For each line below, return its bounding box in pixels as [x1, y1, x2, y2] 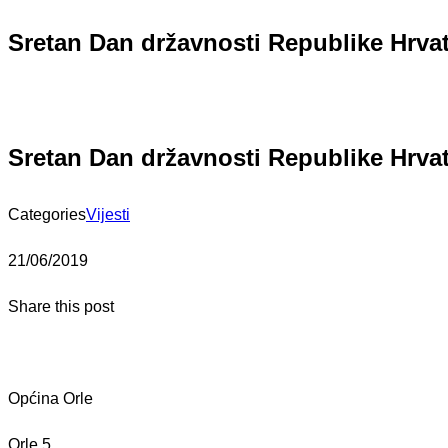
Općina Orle [8, 389, 93, 407]
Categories [8, 205, 86, 223]
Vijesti [86, 205, 130, 223]
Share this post [8, 297, 114, 315]
